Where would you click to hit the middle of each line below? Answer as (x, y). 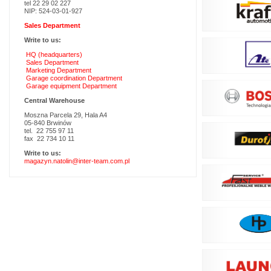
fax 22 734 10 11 (49, 139)
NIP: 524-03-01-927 (53, 11)
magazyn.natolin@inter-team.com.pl (77, 161)
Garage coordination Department (74, 78)
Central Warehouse (54, 100)
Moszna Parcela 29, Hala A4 (66, 115)
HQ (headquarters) (54, 54)
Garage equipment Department (71, 86)
